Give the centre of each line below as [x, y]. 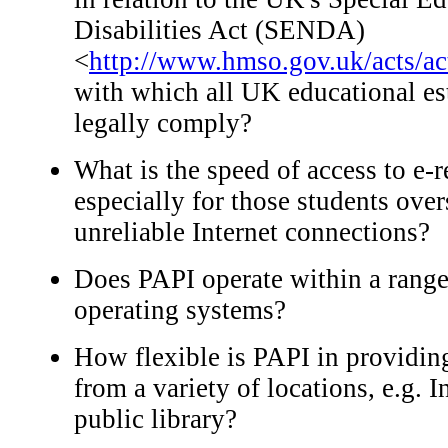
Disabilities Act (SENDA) [219, 30]
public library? [155, 419]
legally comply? [163, 123]
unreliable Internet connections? [252, 232]
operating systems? [180, 310]
